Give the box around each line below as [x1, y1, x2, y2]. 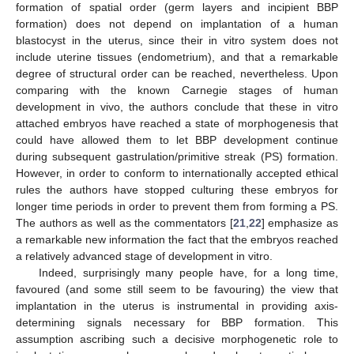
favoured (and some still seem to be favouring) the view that [16, 282, 338, 296]
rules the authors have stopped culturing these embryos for [16, 183, 338, 196]
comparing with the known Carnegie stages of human [16, 83, 338, 96]
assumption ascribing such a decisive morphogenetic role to [16, 332, 338, 345]
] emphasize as [261, 216, 339, 229]
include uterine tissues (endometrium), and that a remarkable [16, 50, 338, 63]
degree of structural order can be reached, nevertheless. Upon [16, 66, 338, 80]
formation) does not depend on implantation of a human [16, 17, 338, 30]
